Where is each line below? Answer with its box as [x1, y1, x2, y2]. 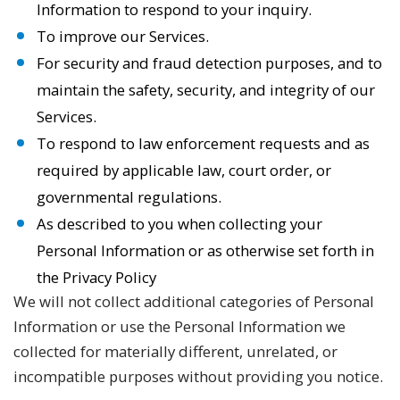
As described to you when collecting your [37, 213, 323, 234]
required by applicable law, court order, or [37, 160, 332, 180]
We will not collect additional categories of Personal [13, 291, 374, 312]
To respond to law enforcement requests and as [37, 133, 371, 154]
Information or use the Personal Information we [13, 316, 346, 337]
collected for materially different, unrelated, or [13, 341, 337, 362]
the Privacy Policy [37, 267, 157, 287]
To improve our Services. [37, 26, 210, 46]
